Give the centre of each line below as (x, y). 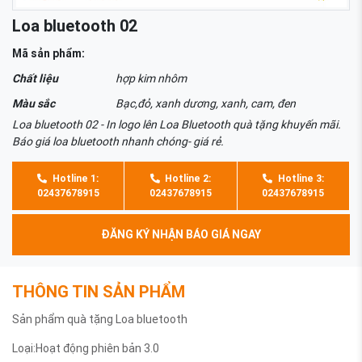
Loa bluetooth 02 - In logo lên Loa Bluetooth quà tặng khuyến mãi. (177, 125)
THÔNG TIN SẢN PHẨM (99, 292)
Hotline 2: (187, 179)
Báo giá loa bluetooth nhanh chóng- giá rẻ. (118, 142)
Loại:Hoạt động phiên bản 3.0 (86, 349)
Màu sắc (34, 104)
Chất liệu (35, 79)
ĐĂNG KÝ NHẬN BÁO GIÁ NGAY (181, 235)
